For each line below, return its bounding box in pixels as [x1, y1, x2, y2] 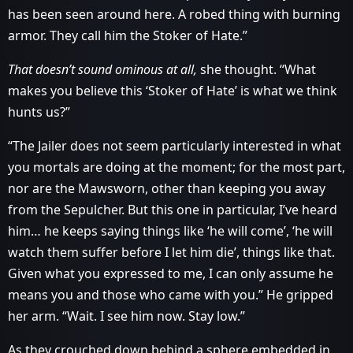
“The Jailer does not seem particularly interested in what [8, 137, 341, 154]
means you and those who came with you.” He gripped [8, 286, 333, 303]
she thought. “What [197, 61, 316, 78]
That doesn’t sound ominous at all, [8, 61, 197, 78]
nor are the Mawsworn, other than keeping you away [8, 180, 325, 197]
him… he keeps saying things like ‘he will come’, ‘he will [8, 222, 333, 240]
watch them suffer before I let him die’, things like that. [8, 243, 335, 261]
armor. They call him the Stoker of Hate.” [8, 27, 247, 44]
